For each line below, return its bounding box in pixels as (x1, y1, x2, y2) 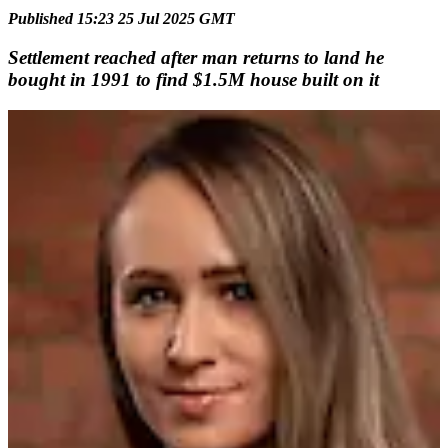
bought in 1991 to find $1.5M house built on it (8, 68, 379, 90)
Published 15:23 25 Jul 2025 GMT (8, 10, 235, 28)
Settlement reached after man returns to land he (8, 46, 384, 68)
